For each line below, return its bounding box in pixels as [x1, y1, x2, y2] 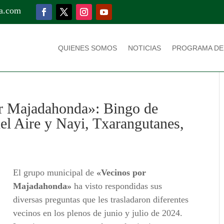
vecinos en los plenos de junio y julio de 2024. [13, 208, 183, 218]
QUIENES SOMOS [57, 43, 117, 52]
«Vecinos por [96, 167, 146, 178]
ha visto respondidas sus [71, 181, 162, 191]
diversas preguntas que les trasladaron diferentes [13, 194, 189, 205]
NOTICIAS [127, 43, 161, 52]
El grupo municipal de [13, 167, 97, 178]
